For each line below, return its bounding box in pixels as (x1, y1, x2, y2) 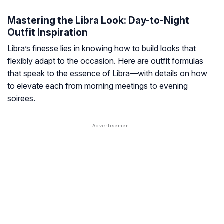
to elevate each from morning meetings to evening (7, 81, 188, 91)
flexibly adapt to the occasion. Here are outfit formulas (7, 56, 203, 66)
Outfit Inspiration (7, 26, 88, 39)
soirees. (7, 93, 35, 104)
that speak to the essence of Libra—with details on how (7, 68, 207, 79)
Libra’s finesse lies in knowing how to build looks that (7, 43, 196, 54)
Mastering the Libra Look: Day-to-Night (7, 14, 189, 27)
